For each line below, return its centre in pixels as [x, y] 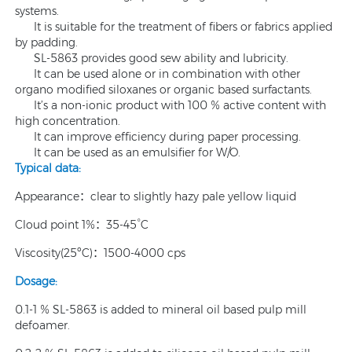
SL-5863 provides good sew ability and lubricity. [152, 58]
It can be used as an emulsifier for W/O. [128, 152]
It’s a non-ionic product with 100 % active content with [170, 105]
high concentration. [68, 121]
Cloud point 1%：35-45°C [82, 224]
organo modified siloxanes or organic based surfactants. [163, 89]
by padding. [46, 42]
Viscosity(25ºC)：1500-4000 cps [100, 253]
